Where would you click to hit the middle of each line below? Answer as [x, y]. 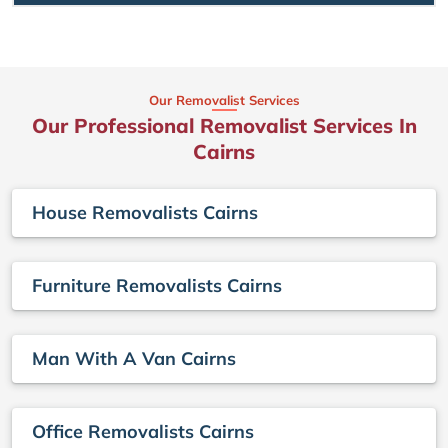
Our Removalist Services [224, 99]
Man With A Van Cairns [134, 359]
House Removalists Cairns [145, 213]
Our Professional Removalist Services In [224, 125]
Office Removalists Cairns [143, 432]
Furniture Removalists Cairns [157, 286]
